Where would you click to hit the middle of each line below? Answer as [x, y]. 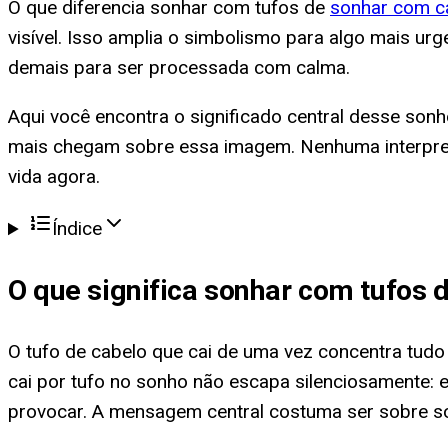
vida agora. [54, 177]
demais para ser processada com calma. [179, 68]
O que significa [106, 290]
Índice [77, 229]
